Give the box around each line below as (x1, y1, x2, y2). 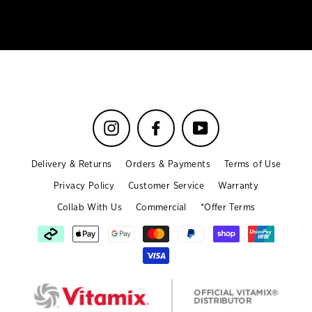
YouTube (208, 120, 245, 130)
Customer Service (128, 181, 205, 191)
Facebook (164, 120, 207, 130)
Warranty (218, 181, 259, 191)
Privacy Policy (53, 181, 115, 191)
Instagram (119, 120, 163, 130)
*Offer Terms (200, 203, 256, 212)
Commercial (135, 203, 187, 212)
